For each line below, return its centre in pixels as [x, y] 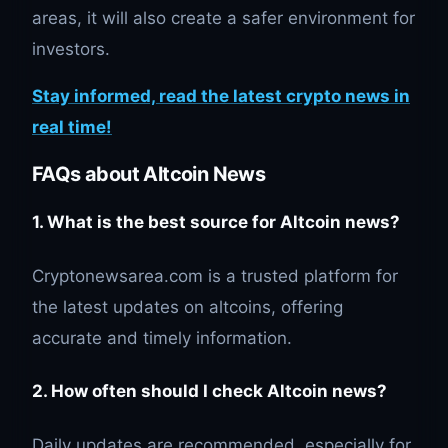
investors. [71, 48]
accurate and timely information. [162, 337]
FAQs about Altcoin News [149, 173]
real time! [72, 126]
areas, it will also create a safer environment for [223, 17]
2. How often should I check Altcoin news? [209, 391]
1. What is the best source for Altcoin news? [216, 222]
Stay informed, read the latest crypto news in [221, 95]
